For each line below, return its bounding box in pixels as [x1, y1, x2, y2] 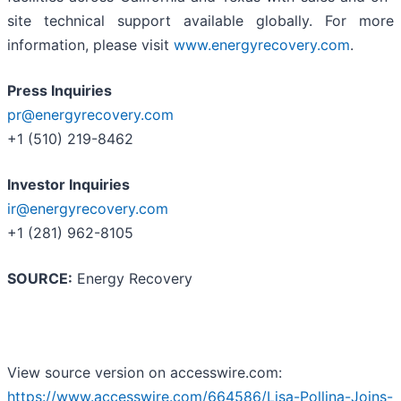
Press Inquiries [7, 81, 112, 100]
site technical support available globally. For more [7, 12, 394, 30]
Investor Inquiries [7, 175, 130, 194]
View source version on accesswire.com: [7, 363, 282, 382]
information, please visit [7, 36, 174, 55]
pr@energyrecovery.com [7, 106, 174, 124]
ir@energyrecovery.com [7, 200, 168, 218]
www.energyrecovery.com [174, 36, 350, 55]
